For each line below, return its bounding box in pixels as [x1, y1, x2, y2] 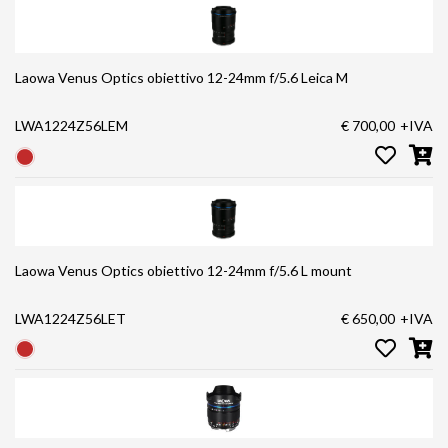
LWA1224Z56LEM [15, 117, 128, 135]
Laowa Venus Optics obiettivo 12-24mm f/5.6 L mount [301, 261, 352, 279]
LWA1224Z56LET [15, 309, 126, 327]
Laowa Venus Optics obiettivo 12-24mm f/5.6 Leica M [301, 69, 348, 87]
